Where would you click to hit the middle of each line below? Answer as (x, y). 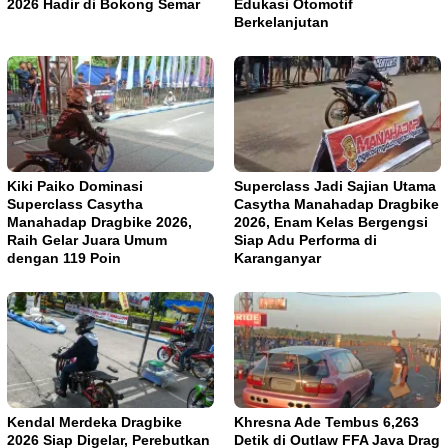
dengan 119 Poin (64, 258)
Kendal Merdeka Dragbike (94, 422)
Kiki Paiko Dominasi (75, 186)
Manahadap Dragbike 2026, (99, 222)
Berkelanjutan (281, 22)
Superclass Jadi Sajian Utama (335, 186)
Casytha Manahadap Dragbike (336, 204)
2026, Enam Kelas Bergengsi (331, 222)
